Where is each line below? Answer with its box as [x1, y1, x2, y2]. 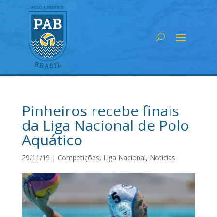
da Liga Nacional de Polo [21, 115, 189, 135]
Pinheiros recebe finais [21, 100, 179, 121]
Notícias [149, 153, 175, 162]
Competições [57, 153, 99, 162]
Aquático [21, 129, 82, 150]
